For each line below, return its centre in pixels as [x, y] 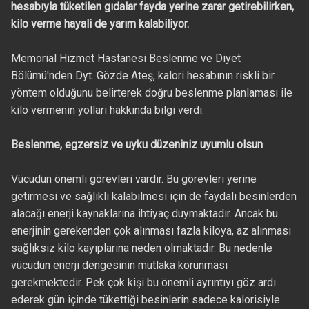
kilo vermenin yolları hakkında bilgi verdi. [107, 110]
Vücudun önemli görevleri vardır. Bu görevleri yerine [133, 179]
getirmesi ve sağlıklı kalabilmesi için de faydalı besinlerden [153, 197]
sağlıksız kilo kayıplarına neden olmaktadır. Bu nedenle [141, 248]
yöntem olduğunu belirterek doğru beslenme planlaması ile [151, 93]
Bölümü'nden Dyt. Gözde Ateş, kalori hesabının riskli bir [142, 76]
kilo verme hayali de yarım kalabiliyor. [101, 24]
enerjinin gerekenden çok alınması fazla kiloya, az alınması [151, 231]
